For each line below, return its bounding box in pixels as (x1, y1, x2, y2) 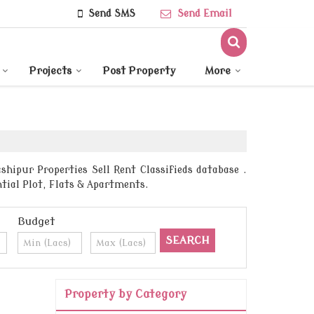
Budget (17, 216, 55, 228)
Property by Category (64, 288, 186, 301)
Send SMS (88, 8, 135, 19)
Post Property (102, 65, 176, 78)
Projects (29, 65, 71, 78)
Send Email (177, 8, 232, 19)
